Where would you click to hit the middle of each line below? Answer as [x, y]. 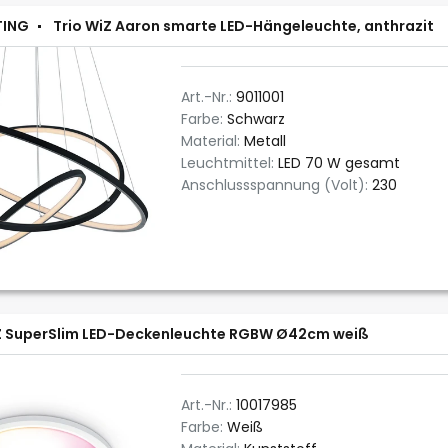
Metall [265, 141]
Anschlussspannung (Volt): [276, 185]
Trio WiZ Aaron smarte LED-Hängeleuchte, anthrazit [243, 26]
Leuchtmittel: [229, 163]
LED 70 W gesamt [339, 163]
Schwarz [256, 119]
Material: [212, 141]
